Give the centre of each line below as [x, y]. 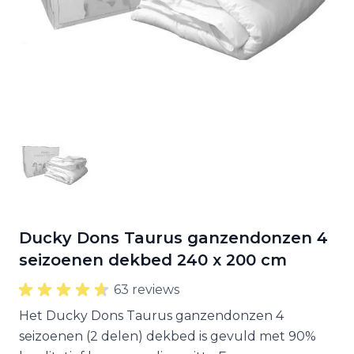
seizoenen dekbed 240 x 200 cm [153, 260]
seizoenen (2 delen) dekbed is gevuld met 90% [168, 336]
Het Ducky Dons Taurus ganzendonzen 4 [151, 316]
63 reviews [147, 290]
